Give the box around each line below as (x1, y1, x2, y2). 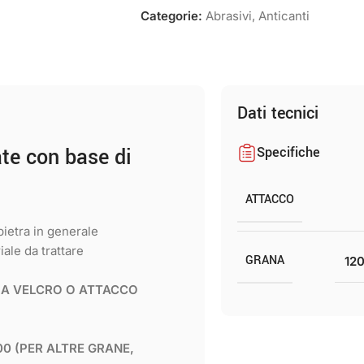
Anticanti (258, 8, 310, 24)
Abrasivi (206, 8, 252, 24)
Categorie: (141, 8, 202, 24)
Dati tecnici (237, 102, 319, 125)
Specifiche (257, 143, 321, 162)
